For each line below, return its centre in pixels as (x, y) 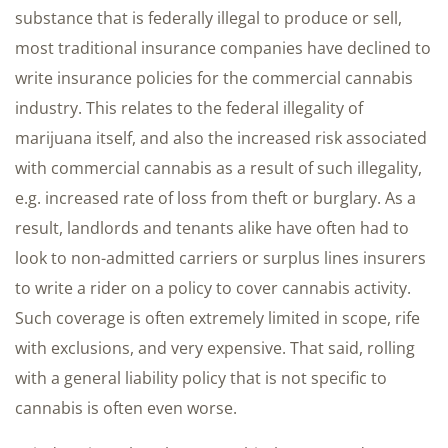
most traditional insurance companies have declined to (223, 48)
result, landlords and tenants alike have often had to (212, 228)
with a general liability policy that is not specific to (201, 378)
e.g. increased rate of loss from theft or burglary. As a (215, 198)
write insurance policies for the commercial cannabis (214, 78)
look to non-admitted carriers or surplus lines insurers (220, 258)
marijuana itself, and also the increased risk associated (221, 138)
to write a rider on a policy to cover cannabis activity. (213, 288)
